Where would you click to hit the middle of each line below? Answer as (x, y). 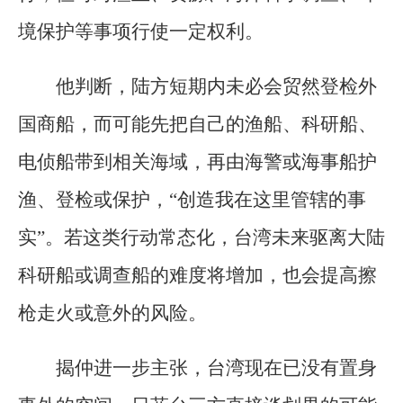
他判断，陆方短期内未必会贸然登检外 (216, 87)
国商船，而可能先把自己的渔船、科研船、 (197, 125)
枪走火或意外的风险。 (112, 313)
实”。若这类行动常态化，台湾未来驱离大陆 (201, 238)
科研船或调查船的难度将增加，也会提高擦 (197, 276)
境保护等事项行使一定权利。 (141, 32)
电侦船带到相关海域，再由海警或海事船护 (197, 162)
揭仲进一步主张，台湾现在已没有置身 (216, 368)
